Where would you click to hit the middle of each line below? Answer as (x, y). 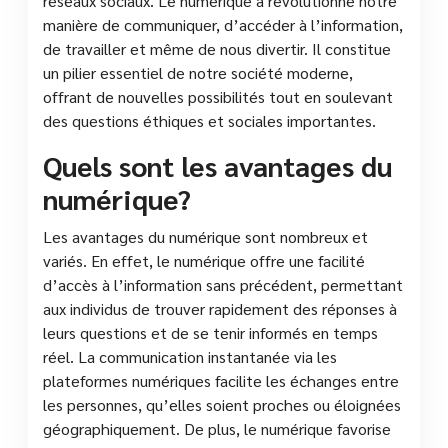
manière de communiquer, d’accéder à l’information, (223, 24)
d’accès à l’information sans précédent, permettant (223, 284)
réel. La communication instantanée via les (190, 356)
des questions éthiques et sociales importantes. (209, 120)
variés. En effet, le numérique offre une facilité (204, 260)
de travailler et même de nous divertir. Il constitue (217, 48)
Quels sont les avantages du (217, 164)
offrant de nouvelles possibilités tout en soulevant (218, 96)
